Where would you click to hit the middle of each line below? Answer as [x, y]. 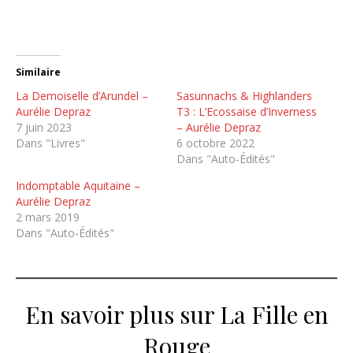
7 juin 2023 [44, 127]
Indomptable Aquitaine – [78, 185]
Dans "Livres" [50, 143]
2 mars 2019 [48, 217]
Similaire [38, 72]
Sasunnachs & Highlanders [244, 95]
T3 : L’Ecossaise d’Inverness [247, 111]
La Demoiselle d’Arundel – [82, 95]
